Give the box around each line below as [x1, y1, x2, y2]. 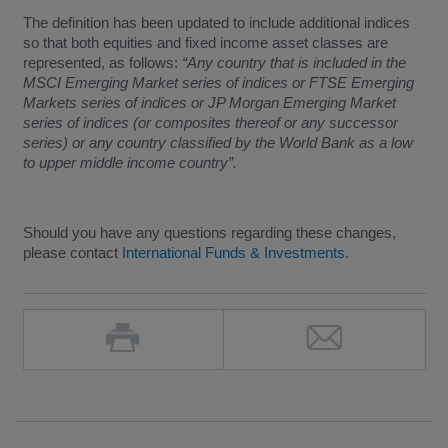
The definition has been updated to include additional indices [22, 13, 410, 31]
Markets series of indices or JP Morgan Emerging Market [22, 93, 396, 111]
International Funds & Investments [121, 243, 345, 261]
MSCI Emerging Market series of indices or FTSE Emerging [22, 73, 414, 91]
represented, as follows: [22, 53, 182, 71]
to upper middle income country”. [22, 153, 237, 171]
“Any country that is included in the [181, 53, 406, 71]
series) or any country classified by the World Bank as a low [22, 133, 413, 151]
